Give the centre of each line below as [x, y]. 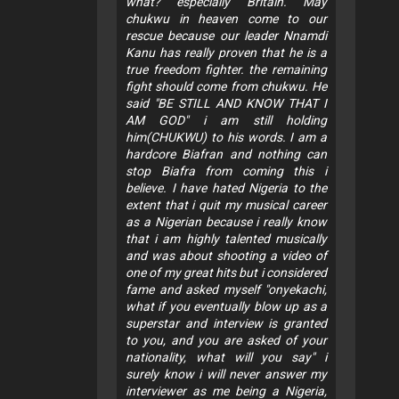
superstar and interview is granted [226, 324]
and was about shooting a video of [226, 256]
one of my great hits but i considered [226, 273]
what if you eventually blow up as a [226, 307]
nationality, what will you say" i [226, 358]
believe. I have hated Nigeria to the [226, 188]
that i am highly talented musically [226, 239]
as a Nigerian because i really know [226, 222]
